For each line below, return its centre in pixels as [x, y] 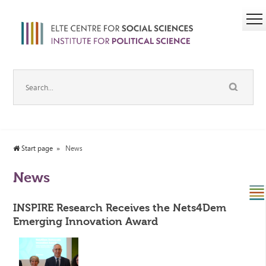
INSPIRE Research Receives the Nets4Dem [120, 208]
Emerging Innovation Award [86, 222]
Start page [37, 149]
